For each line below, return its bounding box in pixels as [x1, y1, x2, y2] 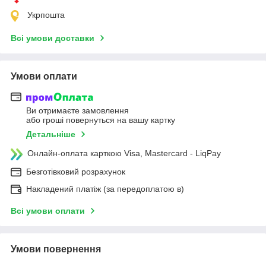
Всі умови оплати [11, 206, 85, 216]
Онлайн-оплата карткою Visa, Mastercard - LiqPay [27, 148, 221, 159]
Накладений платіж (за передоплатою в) [26, 184, 184, 194]
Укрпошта [27, 9, 65, 20]
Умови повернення [11, 244, 101, 255]
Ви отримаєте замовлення [26, 106, 129, 116]
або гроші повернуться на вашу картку [26, 115, 175, 125]
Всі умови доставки [11, 33, 94, 43]
